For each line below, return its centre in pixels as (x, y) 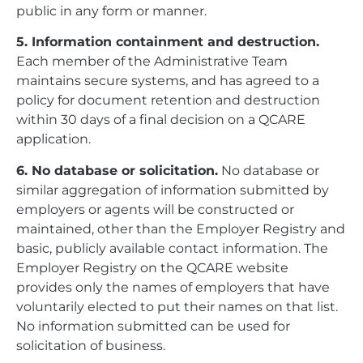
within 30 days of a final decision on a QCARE (161, 120)
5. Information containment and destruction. (168, 42)
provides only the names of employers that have (173, 287)
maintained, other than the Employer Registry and (181, 228)
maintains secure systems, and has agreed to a (168, 81)
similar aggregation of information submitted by (173, 190)
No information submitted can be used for (153, 326)
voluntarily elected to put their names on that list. (177, 306)
